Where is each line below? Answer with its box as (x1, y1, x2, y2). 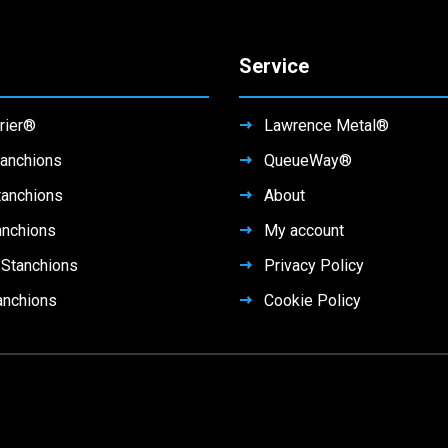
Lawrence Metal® (264, 116, 389, 136)
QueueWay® (264, 151, 352, 171)
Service (239, 54, 309, 79)
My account (264, 221, 344, 241)
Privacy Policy (264, 256, 364, 276)
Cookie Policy (264, 291, 361, 311)
